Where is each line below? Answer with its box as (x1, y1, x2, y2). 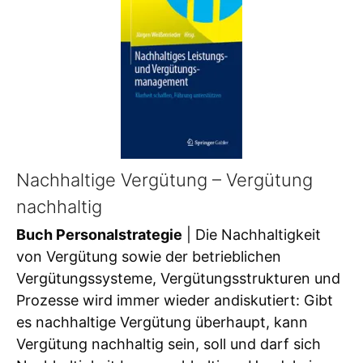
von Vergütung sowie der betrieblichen (16, 248, 281, 266)
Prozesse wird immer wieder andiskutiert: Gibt (16, 292, 333, 310)
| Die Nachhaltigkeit (182, 226, 321, 244)
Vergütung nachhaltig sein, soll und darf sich (16, 335, 321, 353)
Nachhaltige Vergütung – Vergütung (16, 169, 313, 191)
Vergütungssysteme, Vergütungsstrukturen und (16, 270, 340, 288)
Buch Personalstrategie (16, 226, 182, 244)
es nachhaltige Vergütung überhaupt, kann (16, 314, 308, 331)
